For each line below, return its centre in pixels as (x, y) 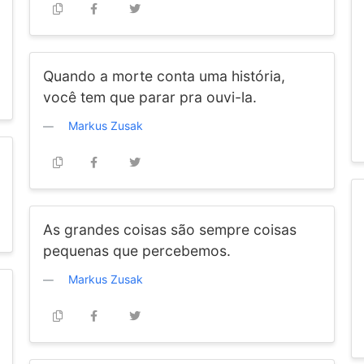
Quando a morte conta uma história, (164, 76)
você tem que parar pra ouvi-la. (149, 97)
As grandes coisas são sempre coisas (169, 230)
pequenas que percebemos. (136, 251)
